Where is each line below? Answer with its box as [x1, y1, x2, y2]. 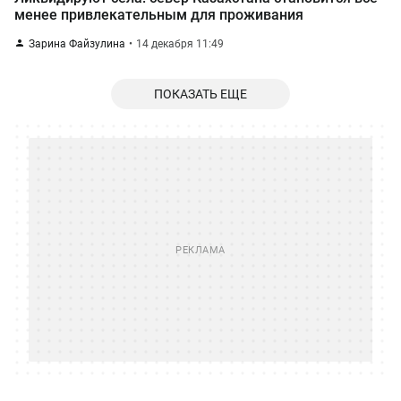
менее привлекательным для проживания [14, 6, 303, 23]
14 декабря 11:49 [136, 38, 224, 50]
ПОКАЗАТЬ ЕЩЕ [154, 87, 247, 101]
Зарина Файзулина [29, 38, 125, 50]
